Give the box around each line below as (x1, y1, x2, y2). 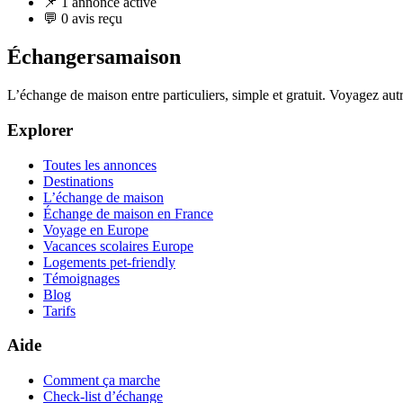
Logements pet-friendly (43, 254, 175, 270)
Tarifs (43, 302, 76, 318)
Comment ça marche (43, 372, 160, 388)
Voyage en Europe (43, 221, 148, 237)
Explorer (7, 120, 73, 139)
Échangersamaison (7, 45, 181, 69)
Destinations (43, 173, 113, 189)
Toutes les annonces (43, 157, 157, 173)
